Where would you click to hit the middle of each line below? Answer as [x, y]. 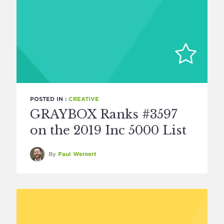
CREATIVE [83, 99]
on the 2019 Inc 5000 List [108, 130]
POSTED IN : [49, 99]
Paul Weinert [77, 154]
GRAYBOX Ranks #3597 [103, 114]
